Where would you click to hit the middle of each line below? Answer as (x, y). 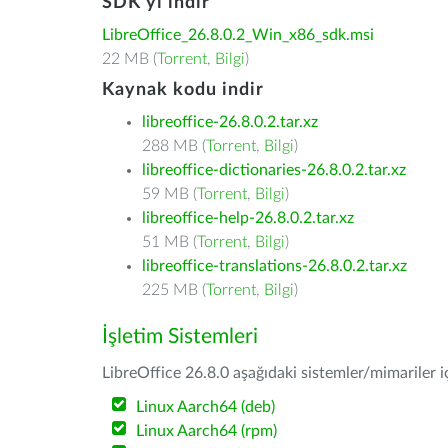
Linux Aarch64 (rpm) (207, 431)
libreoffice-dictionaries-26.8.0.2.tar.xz (274, 170)
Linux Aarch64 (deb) (206, 407)
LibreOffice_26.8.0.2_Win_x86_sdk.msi (238, 35)
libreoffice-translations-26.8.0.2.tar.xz (274, 266)
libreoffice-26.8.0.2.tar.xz (230, 122)
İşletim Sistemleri (180, 336)
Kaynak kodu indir (183, 90)
